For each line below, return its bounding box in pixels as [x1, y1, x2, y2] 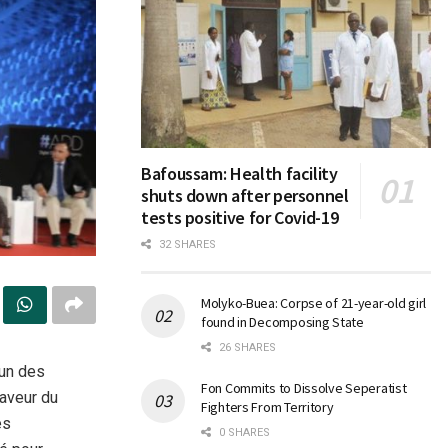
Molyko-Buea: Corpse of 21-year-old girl [201, 294, 427, 313]
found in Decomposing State [201, 313, 364, 332]
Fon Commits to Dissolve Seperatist [201, 379, 407, 398]
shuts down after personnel [141, 184, 349, 208]
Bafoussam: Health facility [141, 162, 338, 186]
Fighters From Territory [201, 398, 334, 417]
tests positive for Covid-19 [141, 206, 339, 230]
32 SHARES [156, 238, 216, 252]
